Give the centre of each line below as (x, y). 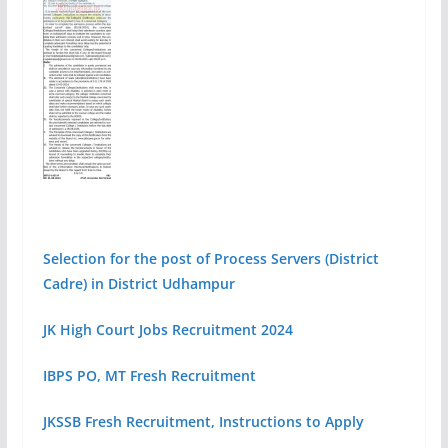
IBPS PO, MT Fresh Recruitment (149, 375)
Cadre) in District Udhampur (138, 283)
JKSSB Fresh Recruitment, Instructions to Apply (203, 421)
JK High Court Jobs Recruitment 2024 (167, 329)
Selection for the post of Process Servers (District (210, 258)
